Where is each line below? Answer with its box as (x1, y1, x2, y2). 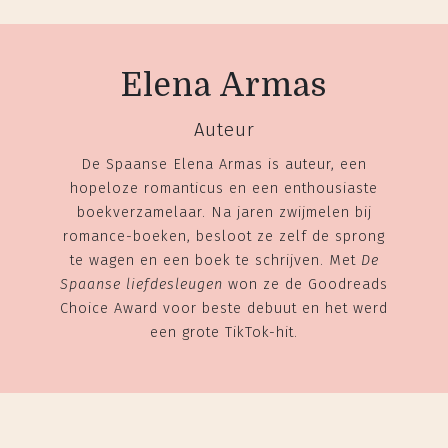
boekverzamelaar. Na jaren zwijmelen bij (76, 203, 372, 221)
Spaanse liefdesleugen (60, 275, 223, 293)
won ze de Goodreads (223, 275, 388, 293)
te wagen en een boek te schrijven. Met (69, 251, 356, 269)
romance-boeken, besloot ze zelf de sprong (63, 227, 385, 245)
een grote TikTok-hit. (150, 323, 298, 341)
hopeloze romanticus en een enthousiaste (70, 179, 378, 197)
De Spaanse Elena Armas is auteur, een (81, 155, 367, 173)
